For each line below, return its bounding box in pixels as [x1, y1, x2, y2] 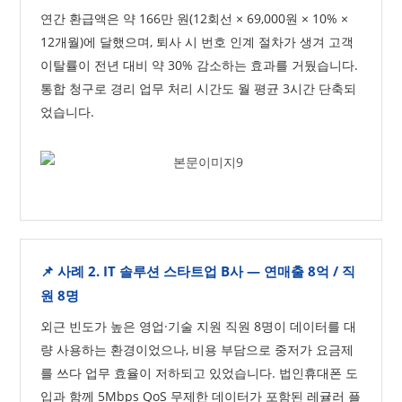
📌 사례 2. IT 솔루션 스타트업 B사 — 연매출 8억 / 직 [40, 262, 356, 280]
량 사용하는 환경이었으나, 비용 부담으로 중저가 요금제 [40, 341, 354, 358]
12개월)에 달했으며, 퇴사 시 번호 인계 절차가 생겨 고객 [40, 33, 354, 50]
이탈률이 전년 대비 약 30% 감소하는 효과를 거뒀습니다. [40, 57, 359, 74]
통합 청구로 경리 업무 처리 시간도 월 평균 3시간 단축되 [40, 80, 357, 97]
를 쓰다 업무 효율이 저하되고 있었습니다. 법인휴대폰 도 [40, 364, 359, 381]
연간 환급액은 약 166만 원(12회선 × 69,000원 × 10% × [40, 10, 349, 27]
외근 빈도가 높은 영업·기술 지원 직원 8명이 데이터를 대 [40, 318, 357, 335]
